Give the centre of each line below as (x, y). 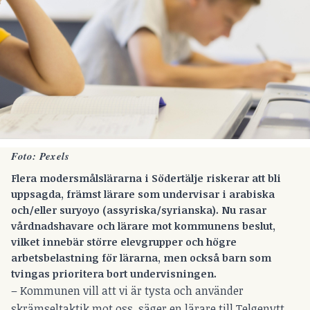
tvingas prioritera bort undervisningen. (114, 273)
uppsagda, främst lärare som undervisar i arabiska (143, 193)
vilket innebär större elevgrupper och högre (124, 241)
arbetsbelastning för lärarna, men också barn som (141, 257)
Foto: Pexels (40, 156)
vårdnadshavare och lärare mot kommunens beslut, (143, 225)
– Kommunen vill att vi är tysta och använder (127, 290)
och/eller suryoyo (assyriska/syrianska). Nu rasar (139, 209)
